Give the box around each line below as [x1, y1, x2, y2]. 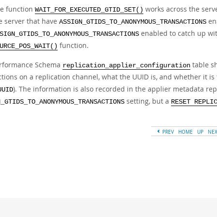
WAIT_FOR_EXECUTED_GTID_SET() [35, 6, 143, 14]
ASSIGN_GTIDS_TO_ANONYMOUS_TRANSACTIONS [59, 18, 206, 26]
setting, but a [124, 96, 171, 106]
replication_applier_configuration [62, 62, 190, 69]
